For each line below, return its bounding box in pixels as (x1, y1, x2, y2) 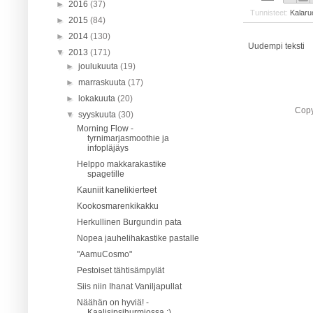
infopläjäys (87, 143, 129, 153)
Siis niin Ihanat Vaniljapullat (76, 281, 182, 291)
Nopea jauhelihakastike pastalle (76, 233, 199, 243)
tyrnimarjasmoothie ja (87, 133, 169, 143)
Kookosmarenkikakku (76, 201, 159, 211)
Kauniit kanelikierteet (76, 184, 156, 195)
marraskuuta (78, 77, 129, 87)
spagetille (87, 168, 124, 179)
